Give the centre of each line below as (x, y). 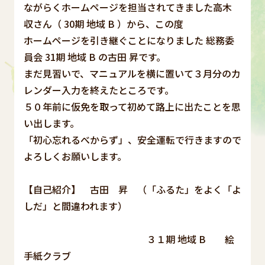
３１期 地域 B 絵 (129, 239)
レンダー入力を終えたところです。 (99, 90)
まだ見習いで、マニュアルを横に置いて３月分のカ (132, 73)
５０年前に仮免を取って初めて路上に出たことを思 (132, 106)
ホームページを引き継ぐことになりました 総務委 (129, 40)
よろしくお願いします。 (75, 156)
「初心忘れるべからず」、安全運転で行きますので (132, 139)
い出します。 (51, 123)
